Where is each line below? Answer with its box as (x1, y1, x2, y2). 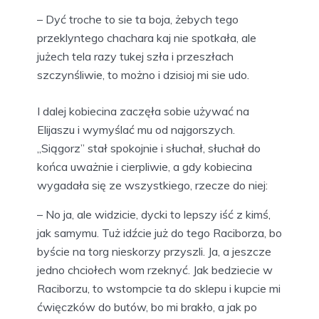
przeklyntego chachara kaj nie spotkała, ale (37, 30, 256, 45)
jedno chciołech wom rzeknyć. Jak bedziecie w (37, 262, 273, 277)
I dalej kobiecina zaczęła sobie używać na (37, 103, 249, 118)
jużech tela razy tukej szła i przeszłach (37, 48, 234, 63)
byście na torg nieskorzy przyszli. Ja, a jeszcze (37, 244, 271, 258)
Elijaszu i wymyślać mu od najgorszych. (37, 122, 235, 137)
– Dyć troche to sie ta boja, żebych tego (37, 11, 239, 26)
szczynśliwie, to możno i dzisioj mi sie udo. (37, 67, 249, 82)
